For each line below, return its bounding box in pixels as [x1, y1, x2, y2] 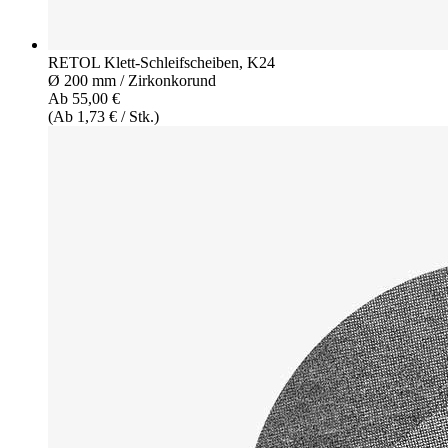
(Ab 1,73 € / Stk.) [48, 107, 159, 125]
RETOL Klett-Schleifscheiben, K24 [48, 53, 275, 71]
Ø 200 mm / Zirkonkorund [48, 71, 216, 89]
